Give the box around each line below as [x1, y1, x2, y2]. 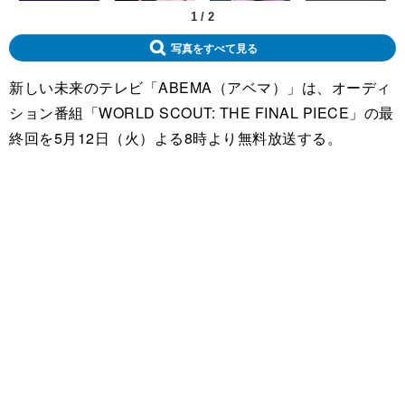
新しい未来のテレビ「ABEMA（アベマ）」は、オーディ [9, 76, 391, 98]
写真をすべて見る [170, 42, 258, 53]
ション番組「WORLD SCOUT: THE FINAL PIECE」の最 [9, 101, 394, 123]
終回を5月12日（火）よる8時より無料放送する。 [9, 127, 342, 148]
